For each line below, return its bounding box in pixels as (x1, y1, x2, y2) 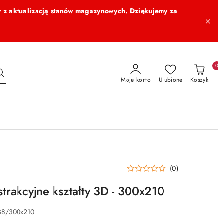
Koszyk (190, 75, 208, 84)
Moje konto (121, 75, 151, 84)
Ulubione (158, 75, 182, 84)
